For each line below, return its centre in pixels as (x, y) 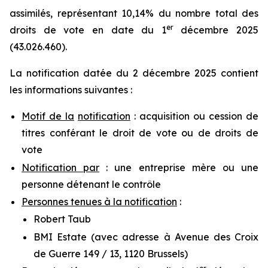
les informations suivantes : (71, 90)
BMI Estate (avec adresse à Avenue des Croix (146, 237)
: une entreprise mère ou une (179, 167)
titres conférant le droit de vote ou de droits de (140, 133)
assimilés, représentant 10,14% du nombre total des (134, 13)
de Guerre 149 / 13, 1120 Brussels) (111, 253)
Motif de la (48, 116)
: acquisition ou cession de (194, 116)
